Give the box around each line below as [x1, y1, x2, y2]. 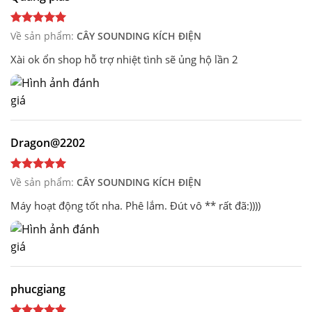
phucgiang [10, 281, 65, 297]
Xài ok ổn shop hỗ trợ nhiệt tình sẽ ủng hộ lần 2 [10, 52, 238, 66]
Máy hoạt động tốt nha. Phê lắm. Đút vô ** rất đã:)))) [10, 198, 260, 212]
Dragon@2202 [10, 134, 85, 150]
